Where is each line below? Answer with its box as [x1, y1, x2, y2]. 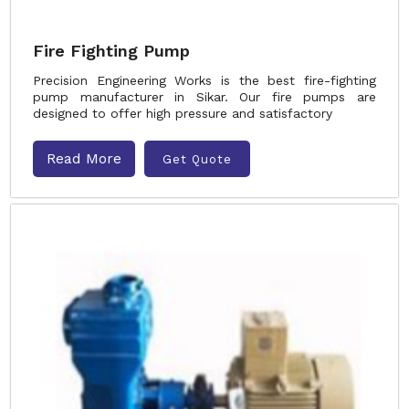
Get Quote [163, 152, 232, 166]
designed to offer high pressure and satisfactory [33, 106, 332, 121]
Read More [47, 150, 121, 167]
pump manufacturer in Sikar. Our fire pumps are [33, 89, 376, 104]
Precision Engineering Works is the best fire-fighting [33, 73, 376, 88]
